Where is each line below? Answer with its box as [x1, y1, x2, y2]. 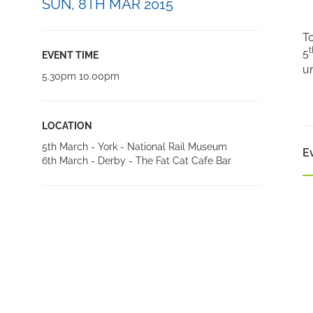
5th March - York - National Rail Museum [41, 141, 227, 152]
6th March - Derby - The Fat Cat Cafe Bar [41, 155, 231, 166]
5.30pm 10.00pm [41, 71, 119, 82]
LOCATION [41, 120, 92, 131]
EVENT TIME [41, 50, 99, 61]
